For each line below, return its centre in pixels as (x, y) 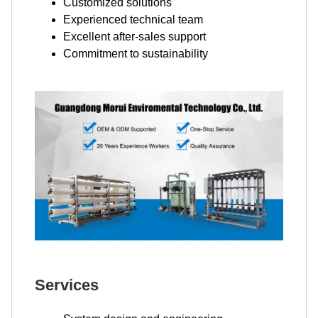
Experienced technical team (133, 20)
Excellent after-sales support (135, 37)
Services (67, 285)
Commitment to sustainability (136, 54)
